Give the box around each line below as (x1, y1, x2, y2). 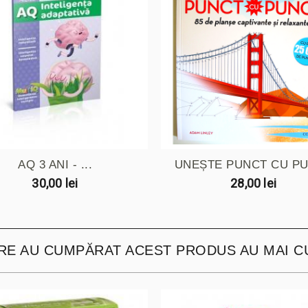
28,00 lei (230, 175, 277, 190)
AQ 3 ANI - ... (18, 157, 92, 171)
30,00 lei (32, 175, 78, 190)
